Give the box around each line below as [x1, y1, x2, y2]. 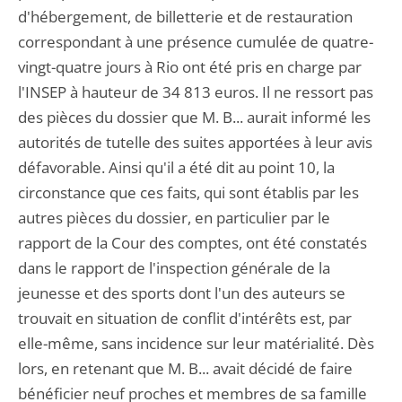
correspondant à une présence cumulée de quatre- [18, 31, 373, 52]
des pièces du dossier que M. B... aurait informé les [18, 107, 371, 127]
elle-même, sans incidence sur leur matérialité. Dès [18, 333, 374, 354]
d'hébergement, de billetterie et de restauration [18, 6, 353, 27]
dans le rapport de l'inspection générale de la [18, 258, 330, 278]
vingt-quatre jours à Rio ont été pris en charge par [18, 57, 362, 77]
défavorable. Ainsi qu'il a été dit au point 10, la [18, 157, 335, 178]
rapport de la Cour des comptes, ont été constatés [18, 232, 367, 253]
